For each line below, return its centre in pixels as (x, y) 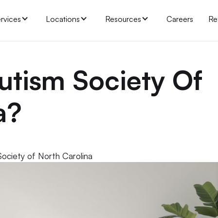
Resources (123, 19)
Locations (63, 19)
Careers (180, 19)
